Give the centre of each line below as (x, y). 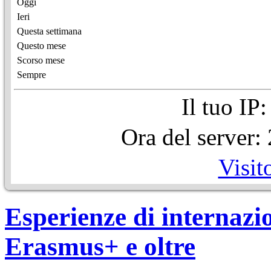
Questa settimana (49, 31)
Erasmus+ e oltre (100, 246)
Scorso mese (41, 60)
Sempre (31, 74)
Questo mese (41, 45)
